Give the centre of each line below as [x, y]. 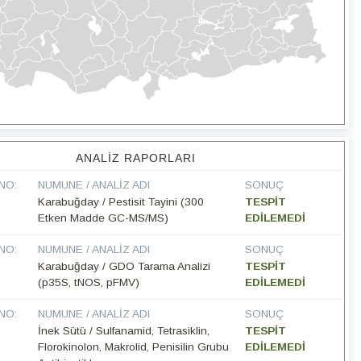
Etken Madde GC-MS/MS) [104, 218]
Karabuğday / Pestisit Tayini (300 [121, 202]
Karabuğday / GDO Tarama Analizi [124, 267]
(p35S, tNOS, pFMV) [89, 283]
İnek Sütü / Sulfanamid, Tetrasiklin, [124, 331]
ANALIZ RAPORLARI [135, 158]
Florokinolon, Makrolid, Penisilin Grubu [134, 347]
